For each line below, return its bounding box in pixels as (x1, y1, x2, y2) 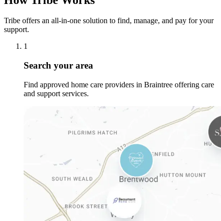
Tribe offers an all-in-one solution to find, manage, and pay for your (4, 16, 214, 25)
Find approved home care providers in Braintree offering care (24, 80, 214, 89)
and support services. (24, 89, 89, 98)
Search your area (24, 60, 93, 71)
